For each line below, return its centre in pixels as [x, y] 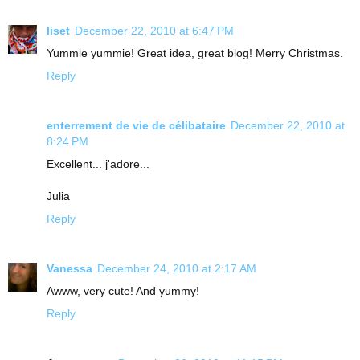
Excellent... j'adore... [98, 164]
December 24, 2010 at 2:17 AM [177, 269]
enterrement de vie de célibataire [136, 126]
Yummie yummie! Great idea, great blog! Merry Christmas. [195, 53]
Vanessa [70, 269]
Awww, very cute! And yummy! [123, 291]
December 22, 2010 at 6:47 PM [154, 31]
